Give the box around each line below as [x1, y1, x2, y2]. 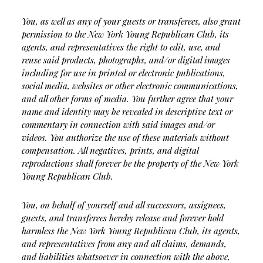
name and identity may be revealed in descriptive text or [21, 106, 232, 117]
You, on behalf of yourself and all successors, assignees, [21, 199, 226, 211]
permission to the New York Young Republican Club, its [21, 28, 229, 40]
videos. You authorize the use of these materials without [21, 131, 229, 143]
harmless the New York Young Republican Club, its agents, [21, 225, 240, 237]
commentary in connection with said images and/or [21, 119, 215, 130]
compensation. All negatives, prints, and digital [21, 144, 198, 156]
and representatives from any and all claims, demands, [21, 238, 227, 249]
